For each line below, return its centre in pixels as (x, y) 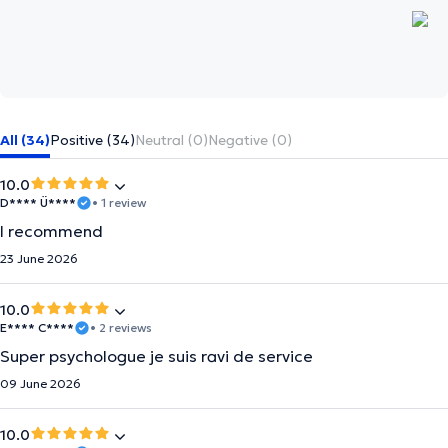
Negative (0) (250, 140)
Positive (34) (92, 140)
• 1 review (119, 202)
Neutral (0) (171, 140)
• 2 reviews (121, 327)
